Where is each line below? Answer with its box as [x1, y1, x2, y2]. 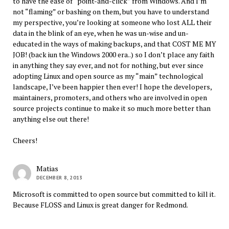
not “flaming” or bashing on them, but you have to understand [12, 6, 209, 16]
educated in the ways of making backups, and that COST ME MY [12, 38, 216, 49]
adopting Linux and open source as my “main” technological [12, 71, 203, 81]
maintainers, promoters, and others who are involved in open [12, 92, 207, 102]
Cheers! [12, 135, 37, 145]
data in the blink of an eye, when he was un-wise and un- [12, 28, 189, 38]
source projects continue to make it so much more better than [12, 103, 211, 113]
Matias [36, 163, 58, 173]
